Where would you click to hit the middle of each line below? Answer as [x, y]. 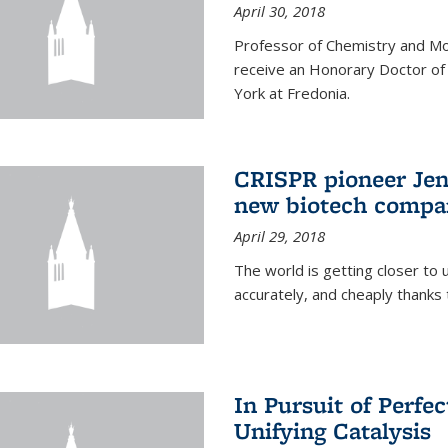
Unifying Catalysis [332, 430]
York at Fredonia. [291, 92]
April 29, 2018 [279, 236]
